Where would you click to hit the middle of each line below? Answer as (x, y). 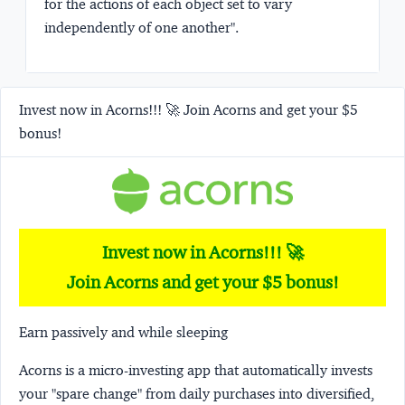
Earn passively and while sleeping (123, 332)
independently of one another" (140, 27)
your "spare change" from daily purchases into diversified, (197, 393)
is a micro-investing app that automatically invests (219, 370)
